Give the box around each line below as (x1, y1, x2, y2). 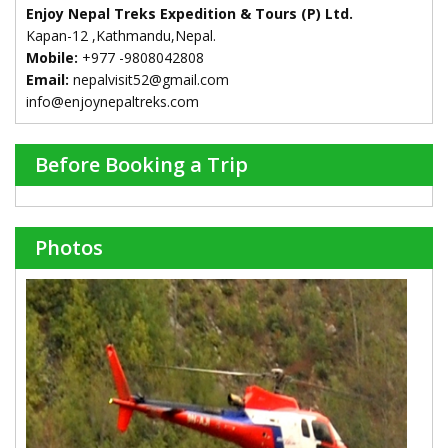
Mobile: (26, 48, 78, 68)
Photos (35, 234, 103, 262)
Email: (26, 70, 73, 90)
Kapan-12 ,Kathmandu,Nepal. (26, 26, 216, 46)
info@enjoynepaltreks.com (26, 92, 199, 112)
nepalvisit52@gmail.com (73, 70, 229, 90)
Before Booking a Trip (35, 151, 248, 179)
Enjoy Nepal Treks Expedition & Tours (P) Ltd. (26, 4, 353, 24)
